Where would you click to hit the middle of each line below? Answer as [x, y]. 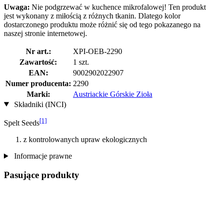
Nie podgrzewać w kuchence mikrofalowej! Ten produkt [118, 7]
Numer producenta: [38, 83]
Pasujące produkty [42, 175]
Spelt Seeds [22, 123]
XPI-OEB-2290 [98, 51]
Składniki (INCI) [39, 104]
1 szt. [81, 62]
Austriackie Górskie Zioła [113, 94]
